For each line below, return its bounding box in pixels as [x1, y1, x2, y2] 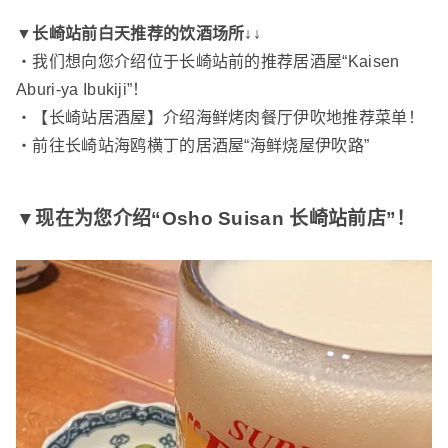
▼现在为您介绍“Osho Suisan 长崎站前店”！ [16, 207, 416, 229]
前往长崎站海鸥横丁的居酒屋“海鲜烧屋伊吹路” [32, 137, 370, 155]
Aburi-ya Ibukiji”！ [16, 81, 149, 99]
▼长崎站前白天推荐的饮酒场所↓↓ [16, 25, 262, 43]
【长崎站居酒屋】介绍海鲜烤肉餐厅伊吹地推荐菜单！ [32, 109, 425, 127]
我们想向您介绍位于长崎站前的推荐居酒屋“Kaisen [32, 53, 400, 71]
